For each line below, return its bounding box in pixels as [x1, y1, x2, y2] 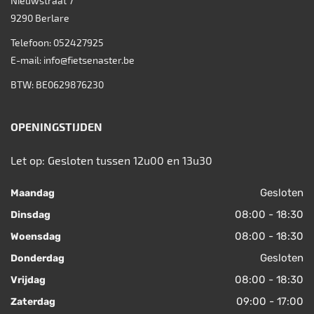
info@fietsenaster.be [43, 54, 135, 67]
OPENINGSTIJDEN [11, 120, 102, 134]
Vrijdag [11, 274, 46, 287]
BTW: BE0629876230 [11, 78, 104, 91]
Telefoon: [11, 36, 53, 49]
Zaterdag [11, 296, 55, 308]
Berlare [35, 12, 69, 25]
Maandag [11, 187, 55, 200]
